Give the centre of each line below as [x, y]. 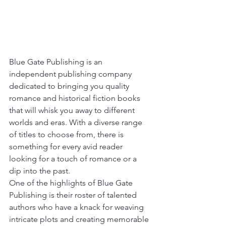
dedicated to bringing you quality [70, 86]
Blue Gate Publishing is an [57, 62]
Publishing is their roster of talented [74, 195]
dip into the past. [40, 171]
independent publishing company [71, 74]
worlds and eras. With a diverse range [77, 122]
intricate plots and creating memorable [80, 219]
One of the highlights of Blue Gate [72, 183]
